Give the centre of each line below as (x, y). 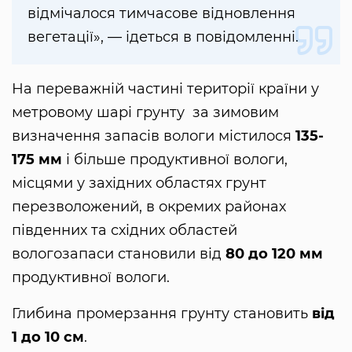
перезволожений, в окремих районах (149, 207)
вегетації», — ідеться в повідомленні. (163, 37)
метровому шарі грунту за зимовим (145, 113)
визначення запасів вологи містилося (154, 136)
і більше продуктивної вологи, (175, 160)
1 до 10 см (48, 337)
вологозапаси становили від (119, 254)
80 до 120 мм (274, 254)
